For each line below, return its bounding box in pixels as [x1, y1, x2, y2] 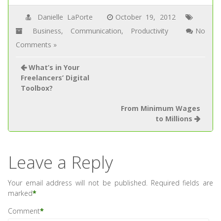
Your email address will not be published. [7, 178, 147, 187]
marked [7, 188, 33, 198]
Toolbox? [20, 83, 53, 93]
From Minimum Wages [121, 104, 201, 113]
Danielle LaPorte [37, 12, 93, 22]
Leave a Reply [7, 150, 113, 174]
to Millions [155, 114, 193, 123]
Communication [71, 26, 122, 36]
